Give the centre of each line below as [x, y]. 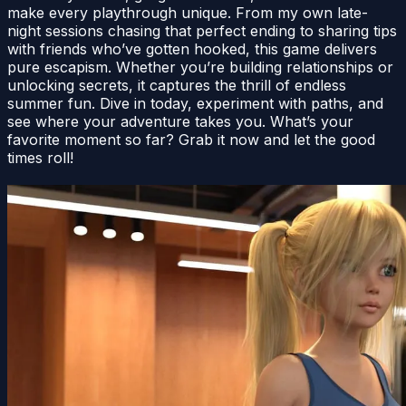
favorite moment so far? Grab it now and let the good [191, 139]
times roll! [40, 157]
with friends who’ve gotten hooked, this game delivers [192, 48]
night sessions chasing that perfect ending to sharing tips [202, 30]
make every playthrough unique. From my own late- [188, 12]
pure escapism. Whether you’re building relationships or [200, 67]
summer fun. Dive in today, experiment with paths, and [195, 103]
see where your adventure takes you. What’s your [180, 121]
